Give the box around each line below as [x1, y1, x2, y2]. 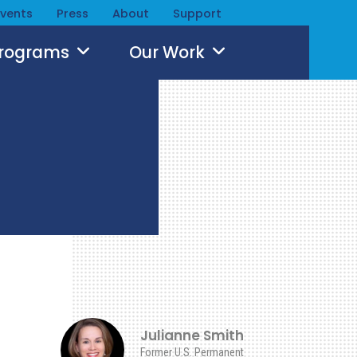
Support [173, 6, 222, 22]
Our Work [129, 41, 209, 64]
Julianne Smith [140, 326, 244, 345]
